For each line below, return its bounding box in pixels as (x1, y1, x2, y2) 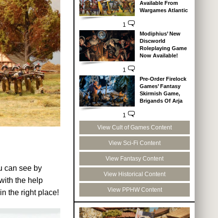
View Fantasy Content (106, 155, 163, 162)
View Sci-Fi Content (109, 139, 161, 146)
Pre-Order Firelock (139, 75, 186, 82)
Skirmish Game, (139, 90, 180, 96)
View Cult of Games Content (97, 124, 172, 131)
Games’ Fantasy (139, 83, 181, 89)
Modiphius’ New (139, 31, 181, 36)
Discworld (139, 38, 165, 44)
